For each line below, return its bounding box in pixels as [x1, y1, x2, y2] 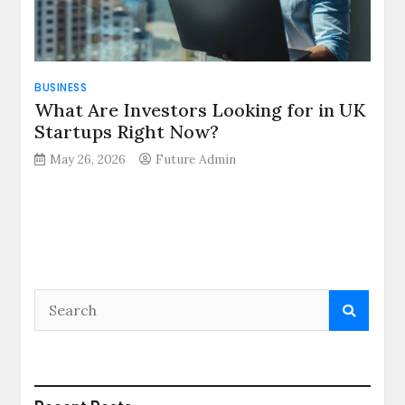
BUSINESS [34, 80, 88, 96]
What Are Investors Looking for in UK [34, 99, 366, 122]
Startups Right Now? [34, 120, 220, 144]
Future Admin [155, 151, 237, 168]
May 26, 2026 [50, 151, 127, 168]
